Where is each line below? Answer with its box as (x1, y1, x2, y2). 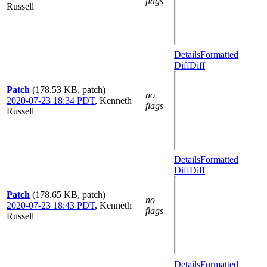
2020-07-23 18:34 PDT (7, 95, 95, 105)
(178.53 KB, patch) (32, 85, 105, 95)
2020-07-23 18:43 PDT (7, 200, 95, 210)
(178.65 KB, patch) (32, 190, 105, 200)
